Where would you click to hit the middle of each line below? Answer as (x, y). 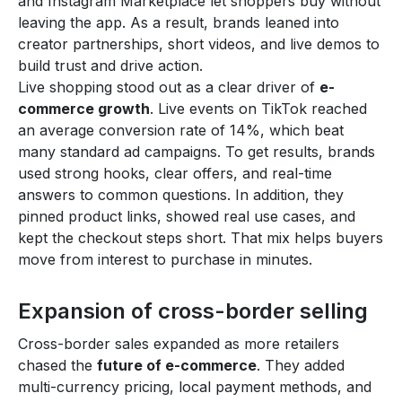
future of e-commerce (177, 365)
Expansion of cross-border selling (193, 310)
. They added (301, 365)
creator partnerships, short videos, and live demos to (199, 44)
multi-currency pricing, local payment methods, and (195, 386)
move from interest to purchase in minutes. (165, 259)
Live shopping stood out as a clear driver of (169, 87)
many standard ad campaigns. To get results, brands (197, 151)
